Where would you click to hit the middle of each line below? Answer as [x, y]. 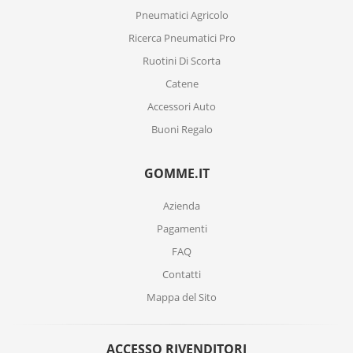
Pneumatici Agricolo [182, 15]
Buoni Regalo [182, 129]
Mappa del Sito [182, 297]
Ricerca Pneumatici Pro [182, 38]
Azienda [182, 206]
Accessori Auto [182, 106]
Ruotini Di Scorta [182, 61]
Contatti [182, 274]
